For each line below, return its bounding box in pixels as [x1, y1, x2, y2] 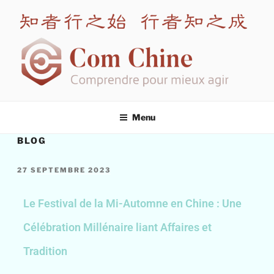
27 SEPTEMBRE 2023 [17, 166, 111, 175]
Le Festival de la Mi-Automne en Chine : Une [23, 197, 242, 210]
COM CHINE [17, 92, 112, 110]
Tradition [23, 245, 68, 258]
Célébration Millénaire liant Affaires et [23, 221, 212, 234]
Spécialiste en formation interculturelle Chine [17, 93, 187, 103]
